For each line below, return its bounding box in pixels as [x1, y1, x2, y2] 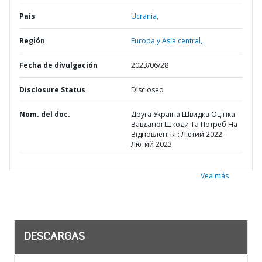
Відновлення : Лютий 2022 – [131, 129, 227, 139]
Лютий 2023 [131, 139, 172, 149]
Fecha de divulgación [19, 60, 98, 70]
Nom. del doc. [19, 109, 70, 119]
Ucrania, [131, 11, 158, 21]
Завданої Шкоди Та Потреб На [131, 119, 237, 129]
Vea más [201, 171, 229, 181]
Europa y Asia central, [131, 36, 202, 46]
